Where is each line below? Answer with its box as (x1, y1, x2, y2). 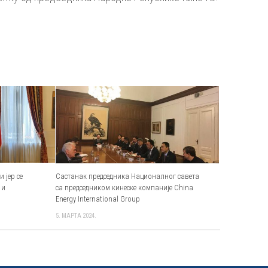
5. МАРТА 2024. (55, 211, 96, 220)
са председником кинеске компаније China (55, 182, 193, 192)
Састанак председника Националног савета (55, 171, 199, 181)
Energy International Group (55, 194, 140, 203)
